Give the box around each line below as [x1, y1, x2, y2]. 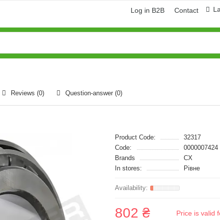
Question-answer [65, 89, 115, 97]
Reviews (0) [11, 89, 44, 97]
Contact [174, 6, 198, 14]
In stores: [115, 165, 142, 172]
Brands [115, 154, 135, 162]
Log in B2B [131, 6, 165, 14]
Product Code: [115, 134, 156, 141]
